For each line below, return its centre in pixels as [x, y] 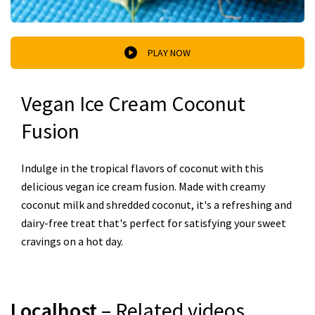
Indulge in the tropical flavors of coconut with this [142, 168]
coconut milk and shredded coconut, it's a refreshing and [156, 205]
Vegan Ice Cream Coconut [133, 103]
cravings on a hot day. [72, 241]
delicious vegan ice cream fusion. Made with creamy [143, 186]
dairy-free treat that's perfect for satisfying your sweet [154, 223]
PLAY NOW [169, 52]
